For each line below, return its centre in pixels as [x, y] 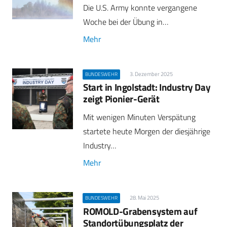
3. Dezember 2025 [151, 74]
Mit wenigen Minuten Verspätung [139, 117]
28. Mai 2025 [144, 198]
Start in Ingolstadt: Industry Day [147, 87]
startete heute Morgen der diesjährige [147, 131]
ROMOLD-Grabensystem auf [140, 211]
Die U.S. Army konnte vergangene [140, 7]
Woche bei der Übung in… [126, 22]
